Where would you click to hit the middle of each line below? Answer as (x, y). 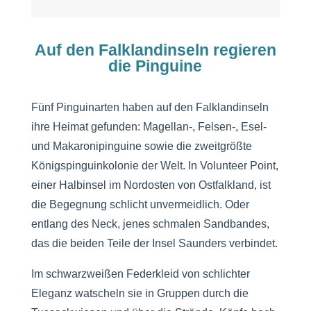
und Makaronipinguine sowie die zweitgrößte (141, 146)
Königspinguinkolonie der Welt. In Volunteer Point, (154, 166)
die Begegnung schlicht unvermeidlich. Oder (140, 205)
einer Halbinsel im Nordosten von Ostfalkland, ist (151, 185)
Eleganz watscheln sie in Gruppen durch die (140, 294)
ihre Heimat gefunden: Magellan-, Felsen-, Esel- (149, 127)
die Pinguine (155, 66)
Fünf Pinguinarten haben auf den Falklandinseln (150, 108)
